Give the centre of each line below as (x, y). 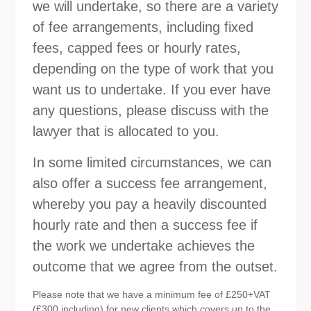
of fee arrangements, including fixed (143, 27)
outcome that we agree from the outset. (155, 266)
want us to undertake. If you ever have (151, 89)
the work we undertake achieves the (143, 245)
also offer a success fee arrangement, (150, 183)
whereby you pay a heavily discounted (149, 204)
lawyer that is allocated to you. (126, 131)
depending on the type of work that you (153, 68)
